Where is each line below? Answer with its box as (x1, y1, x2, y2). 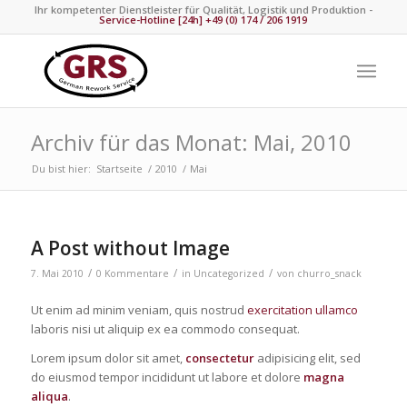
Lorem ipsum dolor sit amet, (30, 350, 185, 367)
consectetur (184, 350, 254, 367)
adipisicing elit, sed (253, 350, 361, 367)
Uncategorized (193, 267, 264, 280)
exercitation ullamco (246, 302, 358, 319)
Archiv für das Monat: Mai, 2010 (30, 127, 352, 157)
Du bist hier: (31, 162, 91, 175)
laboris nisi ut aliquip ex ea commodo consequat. (30, 321, 300, 338)
